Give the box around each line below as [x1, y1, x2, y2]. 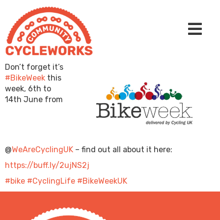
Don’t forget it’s [5, 62, 63, 72]
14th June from [5, 94, 63, 104]
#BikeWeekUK [77, 176, 127, 186]
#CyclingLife [27, 176, 75, 186]
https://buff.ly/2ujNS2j [5, 160, 89, 170]
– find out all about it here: [73, 144, 172, 154]
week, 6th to [5, 83, 51, 93]
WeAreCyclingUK [12, 144, 73, 154]
